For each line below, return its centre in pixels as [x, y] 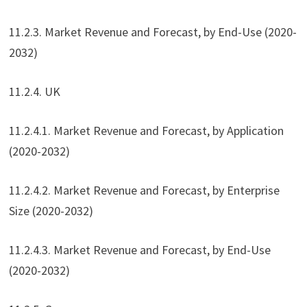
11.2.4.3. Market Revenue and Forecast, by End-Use [139, 250]
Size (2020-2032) [51, 211]
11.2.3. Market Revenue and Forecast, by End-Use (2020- [152, 32]
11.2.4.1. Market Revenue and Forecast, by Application [146, 131]
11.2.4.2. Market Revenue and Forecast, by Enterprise [144, 191]
